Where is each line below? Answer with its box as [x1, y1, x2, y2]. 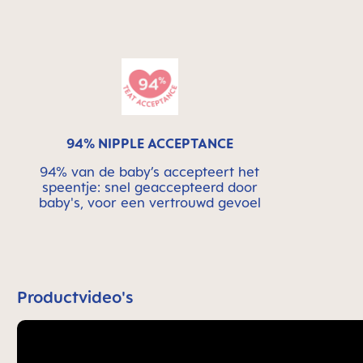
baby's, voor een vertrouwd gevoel [38, 194, 261, 211]
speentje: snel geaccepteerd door [41, 179, 258, 195]
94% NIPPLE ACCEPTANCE [66, 135, 233, 152]
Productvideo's [17, 287, 134, 307]
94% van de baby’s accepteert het [40, 164, 259, 180]
